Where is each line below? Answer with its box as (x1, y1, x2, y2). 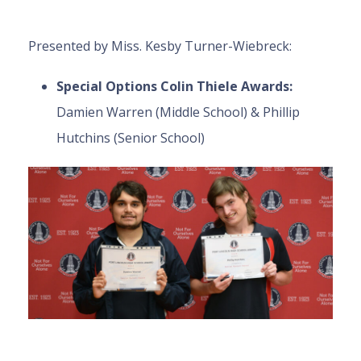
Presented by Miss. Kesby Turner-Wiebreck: (28, 37, 292, 56)
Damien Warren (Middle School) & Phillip (56, 103, 300, 122)
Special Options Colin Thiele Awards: (56, 77, 293, 96)
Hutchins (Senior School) (56, 129, 205, 147)
